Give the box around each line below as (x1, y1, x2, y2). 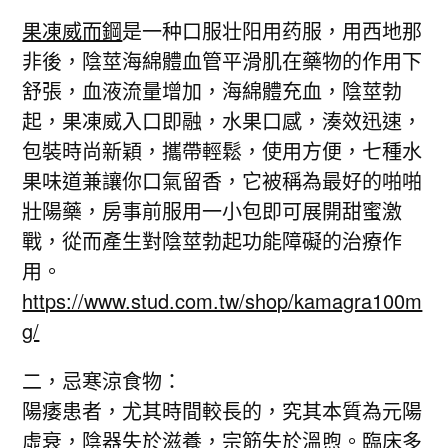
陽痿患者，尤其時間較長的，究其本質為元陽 (22, 396, 423, 425)
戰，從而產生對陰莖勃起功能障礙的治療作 (22, 226, 403, 255)
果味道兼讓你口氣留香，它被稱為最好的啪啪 (22, 166, 423, 195)
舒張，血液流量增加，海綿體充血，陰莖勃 (22, 76, 403, 105)
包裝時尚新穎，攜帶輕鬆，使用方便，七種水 (22, 136, 423, 165)
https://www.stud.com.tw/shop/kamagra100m (22, 286, 423, 315)
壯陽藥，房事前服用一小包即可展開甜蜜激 (22, 196, 403, 225)
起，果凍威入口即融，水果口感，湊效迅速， (22, 106, 423, 135)
